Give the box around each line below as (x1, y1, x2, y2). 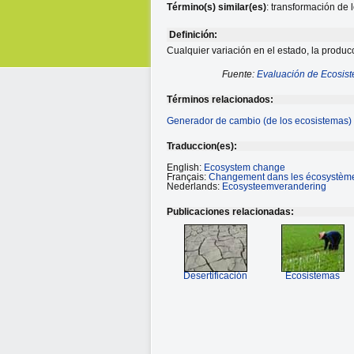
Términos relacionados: (167, 94, 273, 105)
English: (167, 162, 204, 173)
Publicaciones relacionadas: (167, 206, 294, 217)
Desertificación (183, 270, 247, 281)
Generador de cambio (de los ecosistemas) (167, 115, 352, 126)
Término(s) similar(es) (167, 2, 266, 13)
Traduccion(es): (167, 141, 237, 152)
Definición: (169, 29, 217, 40)
